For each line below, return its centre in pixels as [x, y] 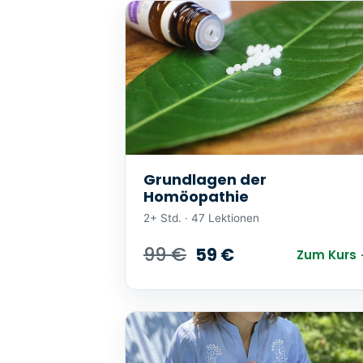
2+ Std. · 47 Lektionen [201, 218]
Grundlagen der [205, 179]
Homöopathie [196, 196]
